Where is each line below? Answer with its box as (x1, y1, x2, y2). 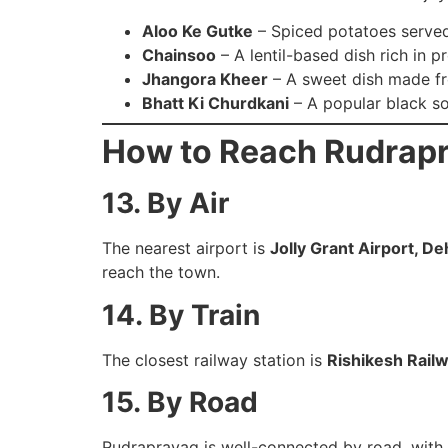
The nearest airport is (102, 238, 270, 259)
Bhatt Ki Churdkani (142, 93, 289, 114)
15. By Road (102, 385, 258, 420)
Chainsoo (142, 45, 216, 66)
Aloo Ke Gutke (142, 21, 253, 42)
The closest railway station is (102, 349, 327, 370)
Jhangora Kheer (142, 69, 268, 90)
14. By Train (102, 297, 260, 332)
